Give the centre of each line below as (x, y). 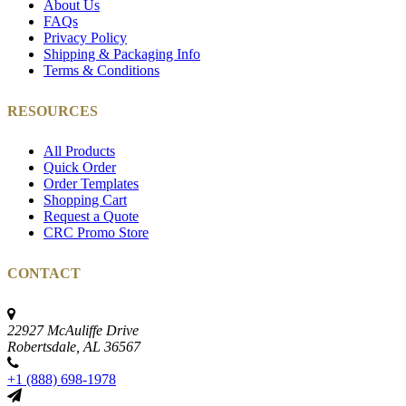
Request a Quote (91, 217)
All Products (79, 151)
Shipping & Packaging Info (122, 53)
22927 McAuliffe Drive (73, 330)
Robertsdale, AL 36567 (74, 346)
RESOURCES (53, 111)
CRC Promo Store (96, 233)
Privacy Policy (85, 37)
